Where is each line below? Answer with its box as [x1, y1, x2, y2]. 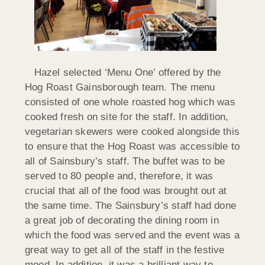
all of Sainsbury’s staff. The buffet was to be [25, 155, 225, 167]
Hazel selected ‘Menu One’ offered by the [25, 66, 221, 78]
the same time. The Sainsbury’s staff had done [25, 199, 237, 211]
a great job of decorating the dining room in [25, 214, 219, 226]
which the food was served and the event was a [25, 229, 240, 241]
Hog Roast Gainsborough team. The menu [25, 81, 215, 93]
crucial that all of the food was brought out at [25, 185, 227, 196]
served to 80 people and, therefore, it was [25, 170, 214, 182]
